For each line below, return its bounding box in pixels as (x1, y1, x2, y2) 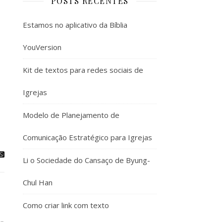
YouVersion (23, 42, 61, 52)
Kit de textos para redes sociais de (23, 65, 143, 75)
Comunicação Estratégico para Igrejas (23, 132, 152, 142)
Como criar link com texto (23, 200, 109, 210)
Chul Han (23, 177, 53, 187)
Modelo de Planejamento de (23, 110, 119, 120)
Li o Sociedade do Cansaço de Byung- (23, 155, 150, 165)
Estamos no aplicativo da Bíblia (23, 20, 127, 30)
